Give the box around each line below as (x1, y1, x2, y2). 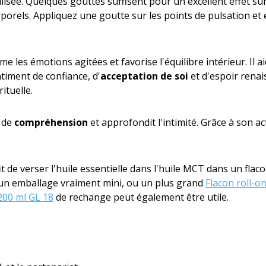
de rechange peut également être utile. (53, 191, 229, 204)
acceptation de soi (100, 69, 188, 83)
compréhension (14, 116, 88, 129)
